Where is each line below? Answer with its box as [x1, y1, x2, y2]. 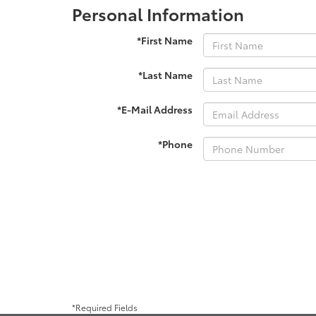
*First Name [137, 33, 193, 47]
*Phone [158, 137, 193, 151]
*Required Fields [72, 301, 138, 313]
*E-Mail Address [117, 102, 193, 116]
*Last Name [138, 68, 193, 82]
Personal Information [72, 1, 244, 25]
